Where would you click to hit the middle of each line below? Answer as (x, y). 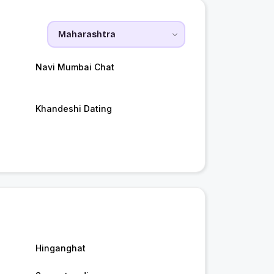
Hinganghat (60, 248)
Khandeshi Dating (73, 109)
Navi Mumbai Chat (75, 67)
